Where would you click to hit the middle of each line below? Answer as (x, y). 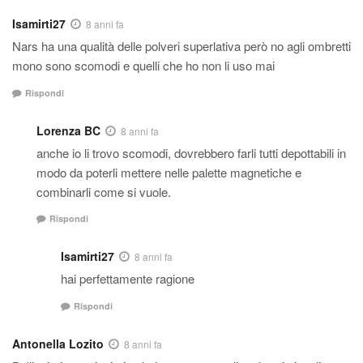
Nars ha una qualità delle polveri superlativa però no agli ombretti (181, 46)
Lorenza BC (68, 130)
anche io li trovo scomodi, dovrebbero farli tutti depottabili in (191, 152)
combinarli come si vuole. (104, 191)
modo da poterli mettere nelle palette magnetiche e (169, 172)
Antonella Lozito (58, 343)
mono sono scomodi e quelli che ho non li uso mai (143, 66)
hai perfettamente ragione (128, 279)
